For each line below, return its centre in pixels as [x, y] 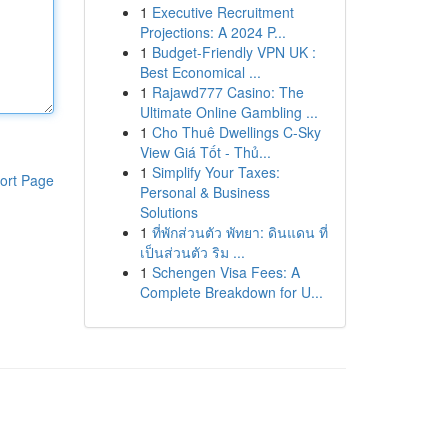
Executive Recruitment [222, 12]
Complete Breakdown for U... [231, 292]
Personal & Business [204, 192]
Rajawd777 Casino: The [227, 92]
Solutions [168, 212]
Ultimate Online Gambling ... [228, 112]
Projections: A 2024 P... [212, 32]
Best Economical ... [200, 72]
